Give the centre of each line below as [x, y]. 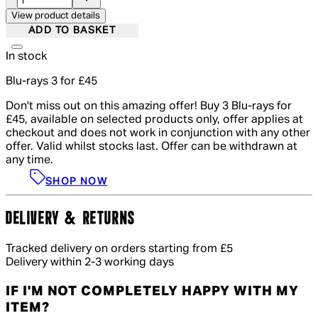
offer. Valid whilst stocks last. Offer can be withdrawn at [152, 147]
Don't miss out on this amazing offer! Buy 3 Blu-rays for [149, 107]
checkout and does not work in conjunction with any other [158, 134]
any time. [29, 161]
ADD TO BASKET [72, 31]
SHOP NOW [77, 182]
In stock [26, 57]
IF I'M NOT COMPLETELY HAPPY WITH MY [152, 291]
